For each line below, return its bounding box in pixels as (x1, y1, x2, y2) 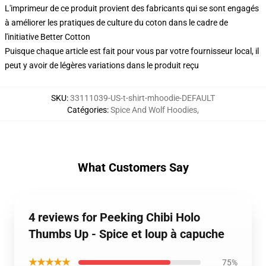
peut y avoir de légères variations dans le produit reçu (5, 61, 199, 70)
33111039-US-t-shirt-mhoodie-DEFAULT (70, 93, 215, 103)
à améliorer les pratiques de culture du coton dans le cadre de (5, 18, 228, 27)
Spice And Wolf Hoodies (110, 105, 197, 115)
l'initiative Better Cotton (5, 32, 90, 42)
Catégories (67, 105, 107, 115)
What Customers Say (77, 160, 189, 175)
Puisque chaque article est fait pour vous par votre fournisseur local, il (5, 46, 259, 56)
